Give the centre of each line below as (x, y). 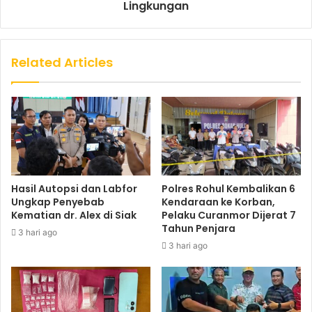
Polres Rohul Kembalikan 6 (228, 188)
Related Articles (62, 62)
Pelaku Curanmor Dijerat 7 (229, 215)
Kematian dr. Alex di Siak (74, 215)
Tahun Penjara (198, 228)
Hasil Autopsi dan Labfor (74, 188)
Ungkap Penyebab (58, 202)
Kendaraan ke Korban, (218, 202)
